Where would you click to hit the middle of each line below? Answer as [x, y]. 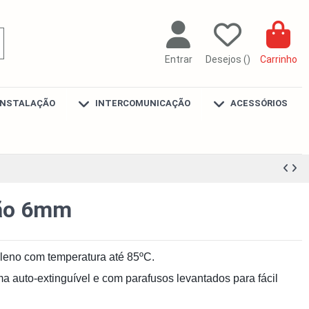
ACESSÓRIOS [258, 103]
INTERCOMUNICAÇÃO [141, 103]
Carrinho [278, 59]
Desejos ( [226, 59]
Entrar [178, 59]
